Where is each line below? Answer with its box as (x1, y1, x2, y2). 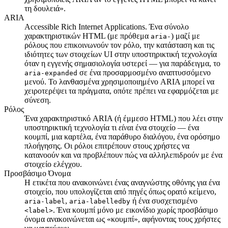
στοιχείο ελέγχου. (24, 160, 82, 169)
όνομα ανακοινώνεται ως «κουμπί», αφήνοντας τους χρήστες (24, 215, 220, 224)
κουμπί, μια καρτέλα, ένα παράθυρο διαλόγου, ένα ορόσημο (24, 132, 220, 141)
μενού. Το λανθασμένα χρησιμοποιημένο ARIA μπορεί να (24, 77, 214, 87)
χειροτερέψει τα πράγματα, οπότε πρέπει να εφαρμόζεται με (24, 87, 219, 96)
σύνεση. (24, 96, 51, 105)
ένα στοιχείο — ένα (133, 123, 199, 132)
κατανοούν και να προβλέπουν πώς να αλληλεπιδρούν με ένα (24, 151, 222, 160)
